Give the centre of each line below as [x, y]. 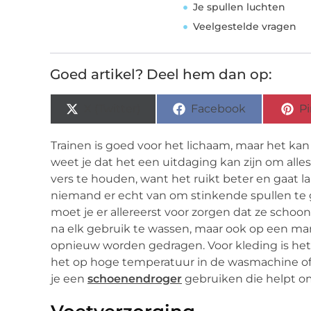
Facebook [219, 109]
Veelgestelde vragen [244, 27]
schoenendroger [135, 279]
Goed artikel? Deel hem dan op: [161, 75]
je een [69, 279]
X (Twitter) [112, 109]
